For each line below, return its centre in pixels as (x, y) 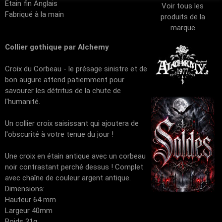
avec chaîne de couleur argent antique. (68, 178)
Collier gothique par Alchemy (57, 47)
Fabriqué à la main (34, 14)
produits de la (183, 17)
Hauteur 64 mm (30, 200)
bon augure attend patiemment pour (65, 80)
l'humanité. (23, 102)
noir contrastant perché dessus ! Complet (74, 167)
